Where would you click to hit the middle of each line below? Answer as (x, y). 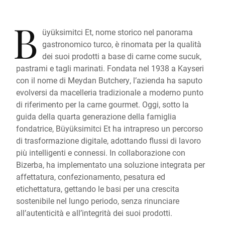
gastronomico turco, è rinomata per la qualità (122, 44)
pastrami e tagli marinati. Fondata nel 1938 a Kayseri (110, 68)
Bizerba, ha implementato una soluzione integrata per (110, 164)
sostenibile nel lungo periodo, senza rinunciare (98, 201)
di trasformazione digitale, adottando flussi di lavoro (108, 140)
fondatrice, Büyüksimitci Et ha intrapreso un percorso (109, 128)
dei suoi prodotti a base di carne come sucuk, (122, 56)
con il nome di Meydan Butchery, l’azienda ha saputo (109, 80)
